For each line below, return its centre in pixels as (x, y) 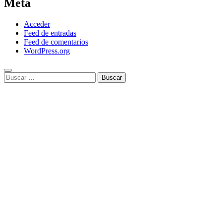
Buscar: (15, 76)
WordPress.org (47, 51)
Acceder (37, 24)
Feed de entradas (50, 33)
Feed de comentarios (56, 42)
